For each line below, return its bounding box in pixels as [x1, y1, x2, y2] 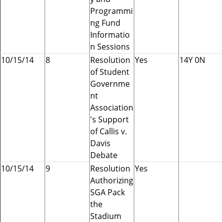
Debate [90, 149, 117, 161]
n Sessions [90, 41, 130, 52]
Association [90, 102, 133, 113]
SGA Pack [90, 186, 125, 198]
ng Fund [90, 17, 120, 28]
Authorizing [90, 174, 133, 186]
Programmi [90, 5, 133, 16]
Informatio [90, 29, 130, 40]
